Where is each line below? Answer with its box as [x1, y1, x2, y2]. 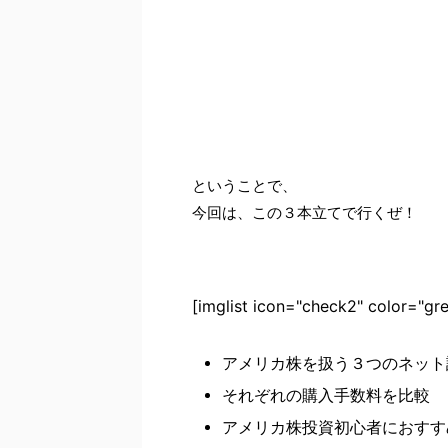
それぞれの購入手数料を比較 [222, 385, 430, 405]
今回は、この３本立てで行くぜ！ [192, 203, 417, 222]
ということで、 [192, 176, 297, 195]
